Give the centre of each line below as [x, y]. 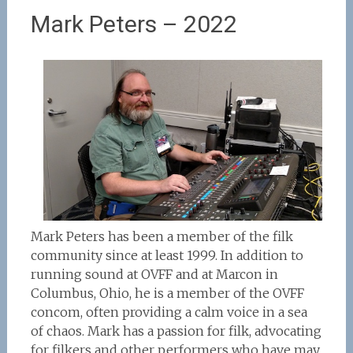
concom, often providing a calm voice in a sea [169, 312]
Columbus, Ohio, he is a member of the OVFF [167, 293]
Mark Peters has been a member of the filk [162, 236]
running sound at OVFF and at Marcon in [154, 274]
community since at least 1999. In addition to [167, 255]
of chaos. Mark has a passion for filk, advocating [176, 331]
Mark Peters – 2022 [134, 24]
